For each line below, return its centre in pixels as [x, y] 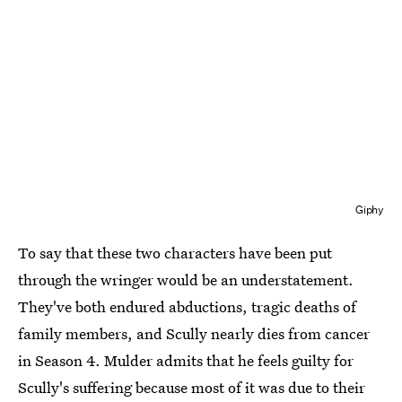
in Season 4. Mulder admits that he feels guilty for [186, 361]
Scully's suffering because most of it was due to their [192, 388]
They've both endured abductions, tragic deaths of [187, 307]
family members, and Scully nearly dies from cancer [194, 334]
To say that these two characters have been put [175, 253]
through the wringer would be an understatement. [186, 280]
